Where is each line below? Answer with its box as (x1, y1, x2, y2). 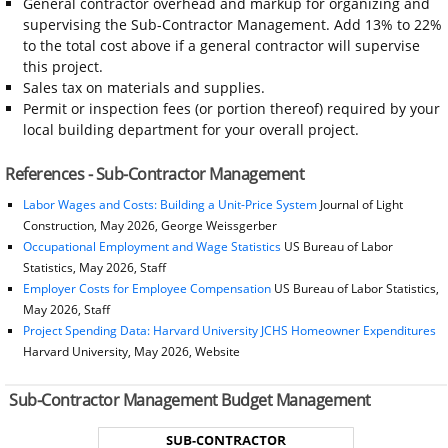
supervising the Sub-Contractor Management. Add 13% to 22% (22, 14, 442, 34)
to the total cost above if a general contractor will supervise (22, 35, 420, 55)
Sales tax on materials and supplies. (22, 77, 265, 97)
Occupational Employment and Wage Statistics (22, 237, 281, 255)
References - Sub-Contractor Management (5, 162, 304, 185)
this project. (22, 56, 103, 76)
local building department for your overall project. (22, 119, 359, 139)
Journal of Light (316, 195, 403, 213)
